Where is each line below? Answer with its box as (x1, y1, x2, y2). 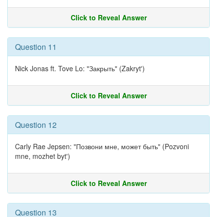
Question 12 (15, 119, 57, 130)
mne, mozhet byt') (15, 151, 70, 161)
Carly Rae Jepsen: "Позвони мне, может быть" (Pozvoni (15, 141, 189, 151)
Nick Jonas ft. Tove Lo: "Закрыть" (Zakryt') (15, 63, 145, 73)
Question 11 (15, 41, 57, 52)
